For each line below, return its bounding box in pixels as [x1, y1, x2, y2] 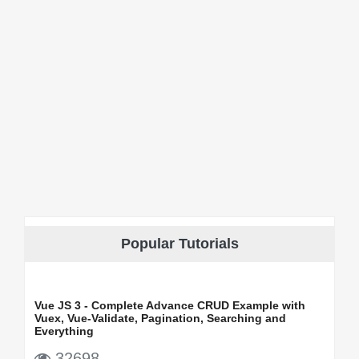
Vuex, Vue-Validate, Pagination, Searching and [34, 311, 286, 325]
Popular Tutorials [120, 235, 239, 252]
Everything [34, 324, 94, 337]
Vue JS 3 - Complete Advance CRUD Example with [34, 298, 305, 312]
